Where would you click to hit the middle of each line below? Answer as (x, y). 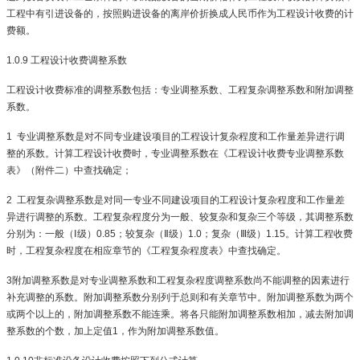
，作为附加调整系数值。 (171, 331)
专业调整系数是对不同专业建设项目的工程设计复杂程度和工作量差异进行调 (181, 137)
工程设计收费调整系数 (79, 60)
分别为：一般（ (40, 234)
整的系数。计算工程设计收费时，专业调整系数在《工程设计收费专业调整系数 (175, 153)
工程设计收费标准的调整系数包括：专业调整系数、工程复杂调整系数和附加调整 (180, 90)
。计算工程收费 (319, 234)
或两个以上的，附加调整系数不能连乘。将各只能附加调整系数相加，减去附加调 (180, 314)
